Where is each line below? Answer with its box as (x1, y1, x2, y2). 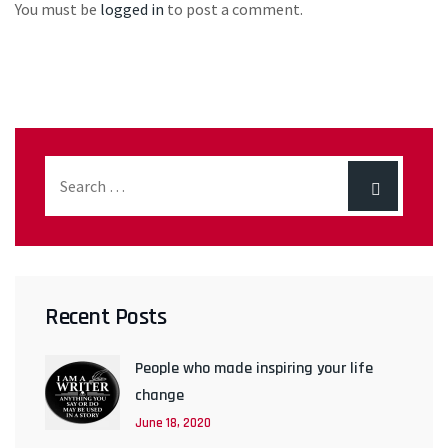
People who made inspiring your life (135, 358, 373, 379)
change (135, 385, 184, 406)
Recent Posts (45, 302, 166, 332)
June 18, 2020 (135, 415, 211, 431)
